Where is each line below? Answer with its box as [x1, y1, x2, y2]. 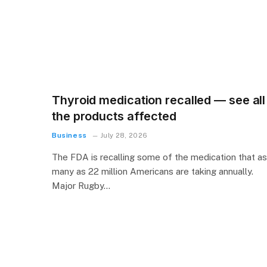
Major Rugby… [52, 180, 110, 191]
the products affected [52, 108, 176, 123]
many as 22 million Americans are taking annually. [52, 166, 253, 176]
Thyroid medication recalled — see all [52, 92, 266, 107]
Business [52, 131, 87, 139]
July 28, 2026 [101, 131, 148, 139]
